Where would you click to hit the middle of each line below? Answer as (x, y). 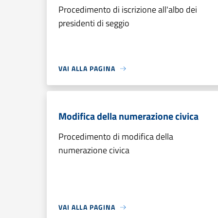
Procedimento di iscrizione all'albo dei (128, 9)
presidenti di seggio (94, 23)
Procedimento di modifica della (116, 136)
